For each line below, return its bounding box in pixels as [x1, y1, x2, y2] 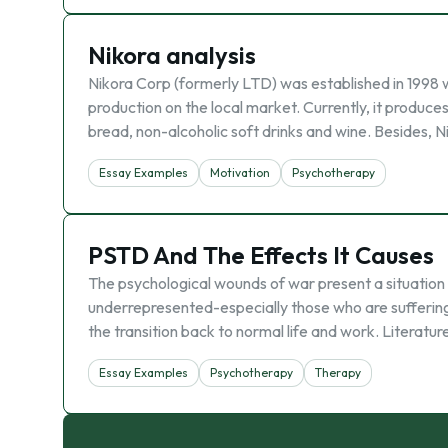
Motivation [210, 165, 270, 180]
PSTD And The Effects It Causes [88, 240, 434, 270]
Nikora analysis [88, 40, 256, 70]
